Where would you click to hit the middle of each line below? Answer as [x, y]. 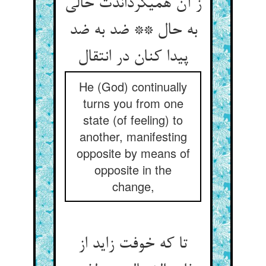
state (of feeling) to [133, 120]
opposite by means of [133, 153]
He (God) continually [133, 86]
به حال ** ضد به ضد [133, 31]
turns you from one [133, 103]
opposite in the [133, 170]
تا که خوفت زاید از [133, 245]
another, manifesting [133, 136]
